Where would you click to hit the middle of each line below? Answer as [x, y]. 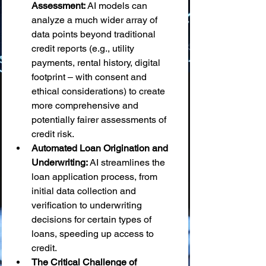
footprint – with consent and [90, 77]
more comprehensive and [86, 105]
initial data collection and [85, 191]
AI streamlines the [128, 162]
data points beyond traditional [95, 34]
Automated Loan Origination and [101, 148]
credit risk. [53, 134]
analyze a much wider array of [96, 20]
